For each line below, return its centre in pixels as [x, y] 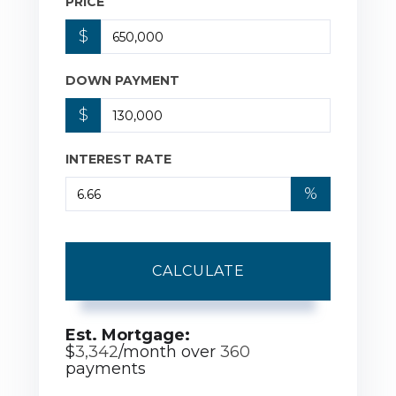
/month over [169, 352]
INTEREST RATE [118, 159]
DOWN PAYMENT [122, 80]
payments [106, 369]
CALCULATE [198, 271]
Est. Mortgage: [128, 335]
